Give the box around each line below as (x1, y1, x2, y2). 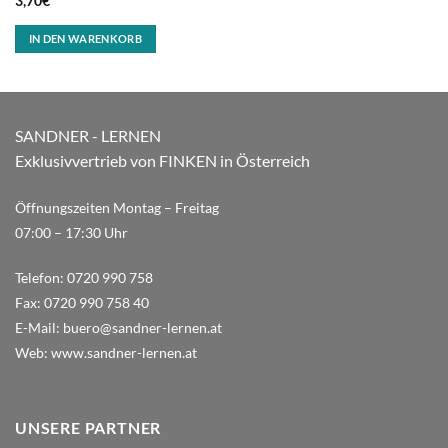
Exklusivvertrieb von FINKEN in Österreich (15, 150, 313, 170)
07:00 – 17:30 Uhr (15, 223, 128, 241)
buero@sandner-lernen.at (63, 319, 222, 337)
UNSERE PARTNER (15, 418, 162, 438)
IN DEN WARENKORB (28, 32, 143, 46)
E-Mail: (15, 319, 63, 337)
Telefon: (15, 269, 67, 287)
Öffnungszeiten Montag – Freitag (15, 198, 219, 216)
